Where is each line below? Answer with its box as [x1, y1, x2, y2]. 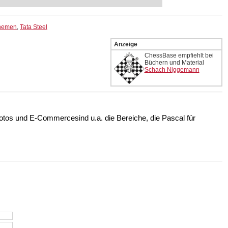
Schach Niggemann [144, 66, 199, 73]
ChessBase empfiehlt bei [144, 51, 214, 59]
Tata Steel [20, 23, 47, 31]
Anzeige [113, 40, 137, 48]
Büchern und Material [144, 59, 204, 66]
